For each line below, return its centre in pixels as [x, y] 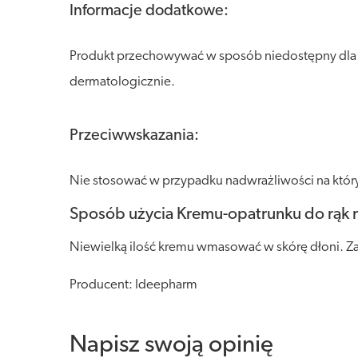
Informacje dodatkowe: [149, 11]
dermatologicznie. [122, 82]
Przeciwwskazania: [134, 136]
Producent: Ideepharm [133, 285]
